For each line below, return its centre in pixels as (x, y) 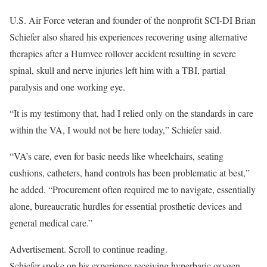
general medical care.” (51, 223)
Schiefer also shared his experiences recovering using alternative (128, 37)
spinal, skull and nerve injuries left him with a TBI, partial (117, 70)
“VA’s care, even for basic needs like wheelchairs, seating (117, 156)
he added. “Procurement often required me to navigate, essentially (133, 189)
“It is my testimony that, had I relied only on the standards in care (131, 113)
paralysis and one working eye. (67, 87)
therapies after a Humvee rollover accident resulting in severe (123, 53)
